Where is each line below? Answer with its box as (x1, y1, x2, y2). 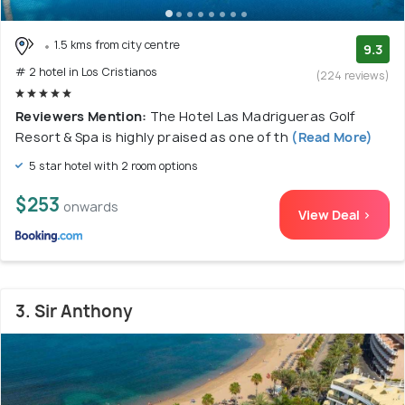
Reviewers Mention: (15, 107, 150, 125)
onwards (63, 197, 118, 215)
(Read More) (287, 127, 373, 146)
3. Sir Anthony (15, 299, 133, 323)
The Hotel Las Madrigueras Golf (149, 107, 356, 125)
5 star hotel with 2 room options (26, 157, 198, 174)
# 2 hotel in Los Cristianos (15, 63, 157, 80)
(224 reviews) (316, 68, 390, 83)
